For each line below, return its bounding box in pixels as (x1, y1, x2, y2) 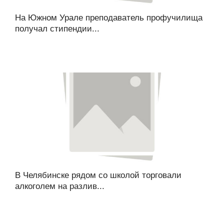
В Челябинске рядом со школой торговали (15, 170, 181, 180)
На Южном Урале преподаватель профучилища (15, 13, 202, 22)
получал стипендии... (15, 24, 99, 33)
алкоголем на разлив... (15, 181, 104, 191)
